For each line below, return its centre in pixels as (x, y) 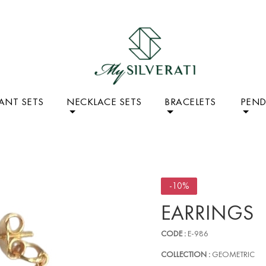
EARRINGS (207, 213)
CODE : (173, 233)
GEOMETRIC (232, 254)
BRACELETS (190, 102)
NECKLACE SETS (104, 102)
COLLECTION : (186, 254)
